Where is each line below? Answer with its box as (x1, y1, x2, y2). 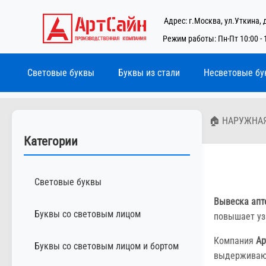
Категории (24, 134, 78, 148)
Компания (214, 235, 256, 246)
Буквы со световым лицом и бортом (34, 240, 179, 252)
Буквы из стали (118, 67, 180, 78)
